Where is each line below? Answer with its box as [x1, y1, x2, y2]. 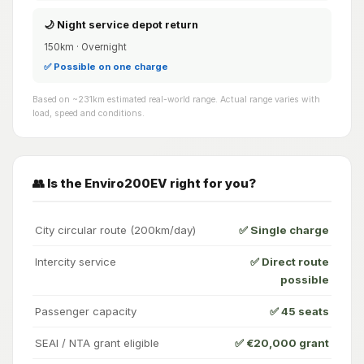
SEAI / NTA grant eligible [35, 336, 159, 350]
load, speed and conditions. [32, 108, 145, 119]
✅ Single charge [239, 223, 329, 237]
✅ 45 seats [270, 305, 329, 318]
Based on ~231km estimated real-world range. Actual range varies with [32, 94, 320, 106]
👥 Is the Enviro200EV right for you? [32, 175, 256, 192]
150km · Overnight [43, 41, 127, 53]
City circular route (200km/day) [35, 223, 196, 237]
